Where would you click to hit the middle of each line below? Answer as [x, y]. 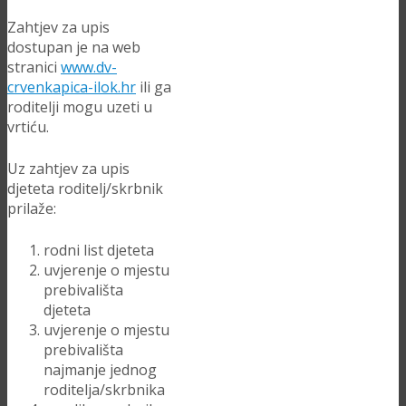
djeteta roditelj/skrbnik [85, 188]
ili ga [154, 87]
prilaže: [32, 208]
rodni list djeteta [99, 250]
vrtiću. [28, 127]
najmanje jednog [100, 370]
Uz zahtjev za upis [68, 169]
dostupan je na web [74, 47]
